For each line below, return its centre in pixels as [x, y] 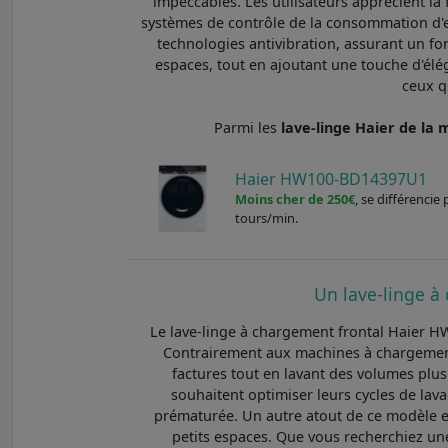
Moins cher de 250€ [295, 198]
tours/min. [267, 217]
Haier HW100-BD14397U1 [331, 178]
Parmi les [248, 127]
